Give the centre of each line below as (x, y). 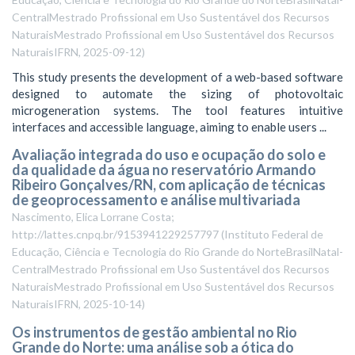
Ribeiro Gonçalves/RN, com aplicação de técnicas (169, 185)
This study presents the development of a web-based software (177, 76)
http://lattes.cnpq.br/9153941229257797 (115, 234)
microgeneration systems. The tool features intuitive (177, 110)
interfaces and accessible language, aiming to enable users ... (169, 126)
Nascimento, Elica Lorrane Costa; (93, 217)
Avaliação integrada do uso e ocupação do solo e (169, 155)
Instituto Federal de (274, 234)
